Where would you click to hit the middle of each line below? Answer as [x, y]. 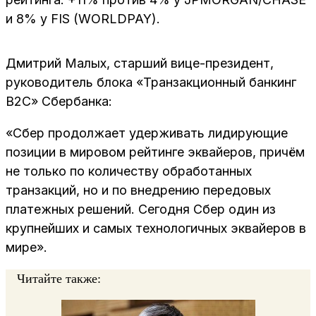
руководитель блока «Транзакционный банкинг [151, 82]
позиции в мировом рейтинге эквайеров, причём [155, 152]
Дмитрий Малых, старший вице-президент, [140, 63]
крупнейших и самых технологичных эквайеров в [156, 228]
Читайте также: [59, 278]
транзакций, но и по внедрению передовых [138, 190]
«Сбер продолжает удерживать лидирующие [147, 133]
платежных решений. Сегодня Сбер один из [141, 209]
